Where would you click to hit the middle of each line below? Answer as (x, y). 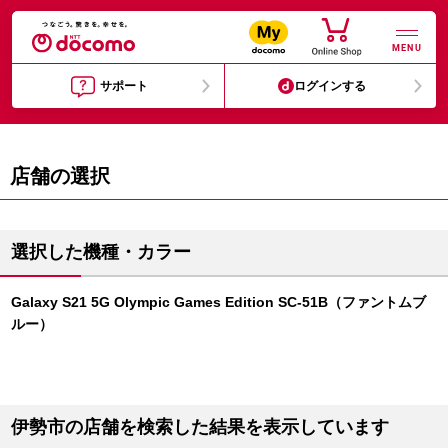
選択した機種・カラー (101, 252)
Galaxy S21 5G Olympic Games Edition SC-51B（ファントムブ (218, 302)
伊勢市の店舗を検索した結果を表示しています (200, 427)
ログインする (330, 86)
